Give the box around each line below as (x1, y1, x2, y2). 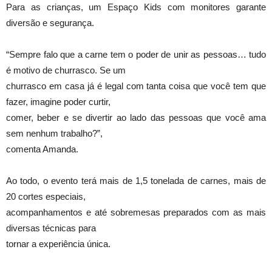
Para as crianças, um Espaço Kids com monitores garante (6, 2, 266, 13)
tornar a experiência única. (6, 239, 110, 250)
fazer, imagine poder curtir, (6, 97, 110, 107)
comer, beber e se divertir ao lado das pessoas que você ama (6, 112, 266, 123)
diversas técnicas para (6, 223, 96, 234)
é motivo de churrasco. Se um (6, 65, 126, 76)
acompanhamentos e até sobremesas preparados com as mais (6, 207, 266, 218)
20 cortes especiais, (6, 191, 86, 202)
